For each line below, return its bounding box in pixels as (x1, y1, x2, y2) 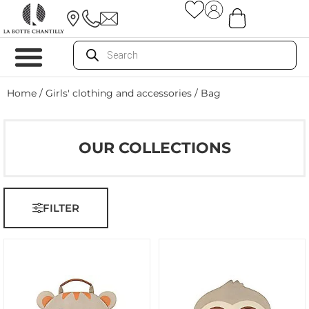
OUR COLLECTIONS (78, 139, 231, 157)
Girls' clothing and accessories (46, 87, 192, 99)
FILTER (43, 201, 79, 215)
